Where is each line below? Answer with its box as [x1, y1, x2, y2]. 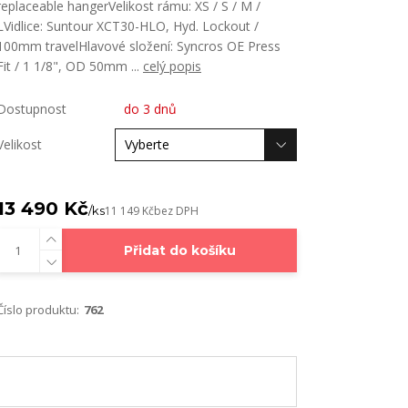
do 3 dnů [124, 100, 177, 117]
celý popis [143, 57, 201, 75]
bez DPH [154, 203, 199, 219]
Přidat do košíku [123, 242, 236, 259]
